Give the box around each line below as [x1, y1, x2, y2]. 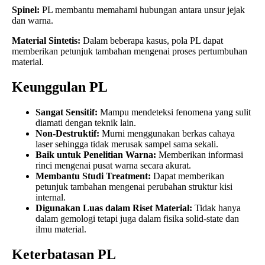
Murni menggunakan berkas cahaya [99, 128, 235, 138]
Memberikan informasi [156, 149, 243, 160]
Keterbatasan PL [12, 246, 116, 262]
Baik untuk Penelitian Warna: [35, 149, 156, 160]
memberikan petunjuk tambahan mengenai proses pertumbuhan [12, 46, 247, 57]
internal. [35, 192, 66, 202]
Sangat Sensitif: [35, 106, 98, 117]
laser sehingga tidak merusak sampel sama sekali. [35, 138, 218, 149]
